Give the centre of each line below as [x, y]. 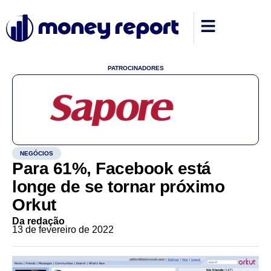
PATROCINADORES [135, 68]
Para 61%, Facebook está [112, 168]
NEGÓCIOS [37, 153]
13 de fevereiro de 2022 [63, 230]
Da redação [38, 221]
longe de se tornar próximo [118, 187]
